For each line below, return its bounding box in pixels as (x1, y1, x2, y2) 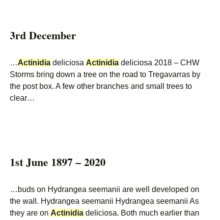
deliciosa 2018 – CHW (119, 58, 199, 67)
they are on (10, 209, 51, 217)
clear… (10, 94, 35, 102)
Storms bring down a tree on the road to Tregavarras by (10, 70, 200, 79)
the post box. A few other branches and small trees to (10, 82, 192, 90)
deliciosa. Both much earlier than (83, 209, 199, 217)
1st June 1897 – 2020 (10, 154, 106, 170)
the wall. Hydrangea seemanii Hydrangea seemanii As (10, 197, 199, 205)
